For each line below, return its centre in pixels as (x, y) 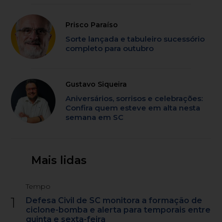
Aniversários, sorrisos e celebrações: (134, 99)
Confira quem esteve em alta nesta (133, 108)
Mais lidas (59, 161)
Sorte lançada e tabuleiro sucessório (135, 39)
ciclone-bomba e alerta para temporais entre (118, 210)
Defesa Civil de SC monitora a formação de (114, 201)
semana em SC (95, 117)
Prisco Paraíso (92, 25)
